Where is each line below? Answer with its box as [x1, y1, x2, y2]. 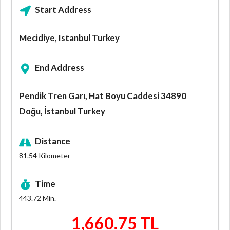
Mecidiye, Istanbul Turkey [19, 32, 120, 44]
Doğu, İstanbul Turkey [19, 106, 105, 117]
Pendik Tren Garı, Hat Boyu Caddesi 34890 [19, 90, 186, 102]
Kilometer [37, 151, 70, 160]
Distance [35, 136, 71, 147]
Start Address [35, 4, 92, 15]
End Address [35, 62, 85, 73]
